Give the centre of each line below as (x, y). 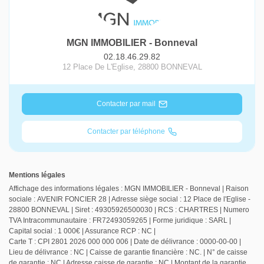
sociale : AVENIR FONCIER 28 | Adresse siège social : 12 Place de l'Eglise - (130, 199)
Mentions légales (37, 175)
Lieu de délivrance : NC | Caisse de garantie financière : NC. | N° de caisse (128, 253)
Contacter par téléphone (126, 131)
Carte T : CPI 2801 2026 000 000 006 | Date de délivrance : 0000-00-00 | (125, 242)
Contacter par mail (126, 103)
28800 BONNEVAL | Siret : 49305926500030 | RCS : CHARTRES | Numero (129, 210)
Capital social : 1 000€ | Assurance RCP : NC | (82, 231)
